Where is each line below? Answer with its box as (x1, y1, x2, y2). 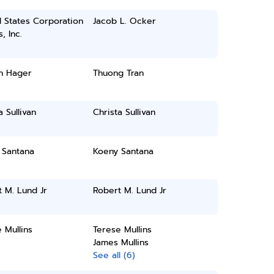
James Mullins (93, 236, 149, 249)
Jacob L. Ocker (93, 15, 157, 28)
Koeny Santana (93, 145, 154, 158)
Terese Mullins (93, 223, 152, 236)
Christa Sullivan (93, 106, 156, 119)
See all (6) (93, 249, 136, 262)
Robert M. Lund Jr (93, 184, 167, 197)
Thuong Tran (93, 67, 144, 80)
